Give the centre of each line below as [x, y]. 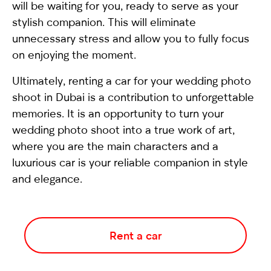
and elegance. [47, 179]
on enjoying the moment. [74, 55]
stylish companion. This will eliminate [104, 22]
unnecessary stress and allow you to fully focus [131, 38]
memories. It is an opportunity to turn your [118, 113]
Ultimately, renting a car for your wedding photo [132, 81]
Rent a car [135, 235]
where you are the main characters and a [115, 146]
